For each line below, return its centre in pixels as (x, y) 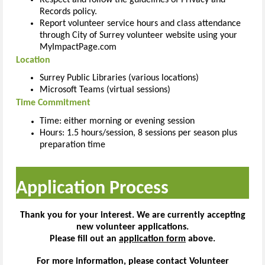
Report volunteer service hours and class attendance (140, 23)
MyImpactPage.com (79, 47)
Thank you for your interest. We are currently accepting (132, 215)
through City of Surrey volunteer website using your (138, 35)
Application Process (92, 188)
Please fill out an (84, 239)
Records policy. (68, 12)
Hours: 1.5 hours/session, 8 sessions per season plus (138, 133)
